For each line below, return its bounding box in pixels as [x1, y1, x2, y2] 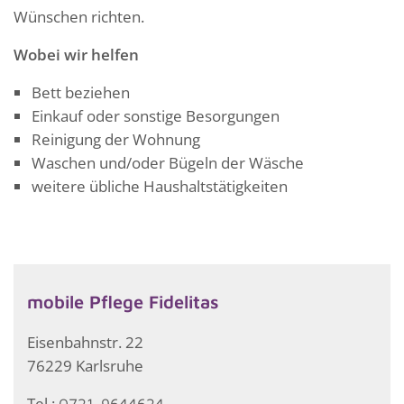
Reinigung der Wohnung [32, 129, 200, 151]
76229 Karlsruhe [27, 354, 143, 376]
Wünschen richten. [14, 6, 144, 28]
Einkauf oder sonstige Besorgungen [32, 106, 280, 127]
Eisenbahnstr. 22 [27, 331, 143, 353]
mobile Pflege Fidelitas [27, 290, 219, 312]
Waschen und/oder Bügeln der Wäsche [32, 152, 304, 174]
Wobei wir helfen [14, 44, 139, 66]
